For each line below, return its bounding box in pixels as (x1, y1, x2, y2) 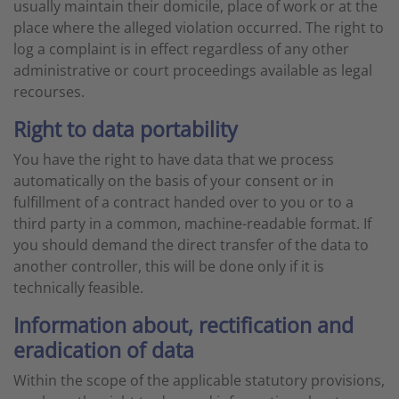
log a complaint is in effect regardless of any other (13, 39, 349, 59)
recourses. (13, 82, 85, 102)
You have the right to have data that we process (13, 150, 334, 169)
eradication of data (13, 336, 194, 364)
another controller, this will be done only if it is (13, 256, 324, 276)
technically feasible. (13, 278, 143, 297)
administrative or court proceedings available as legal (13, 61, 372, 80)
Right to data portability (13, 115, 238, 143)
